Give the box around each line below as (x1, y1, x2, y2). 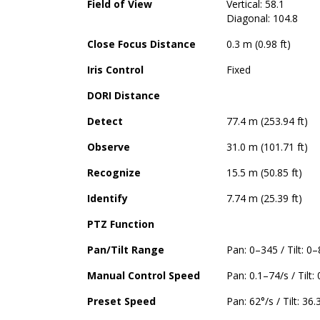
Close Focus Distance (87, 36, 196, 51)
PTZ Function (87, 216, 154, 231)
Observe (87, 139, 130, 154)
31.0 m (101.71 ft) (226, 139, 308, 154)
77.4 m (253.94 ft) (226, 114, 308, 128)
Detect (87, 114, 123, 128)
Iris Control (87, 62, 144, 76)
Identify (87, 191, 128, 205)
